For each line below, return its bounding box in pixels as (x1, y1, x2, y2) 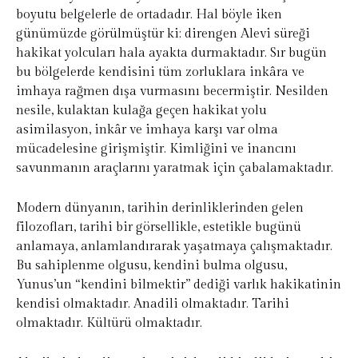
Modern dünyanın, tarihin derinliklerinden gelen (16, 201, 304, 217)
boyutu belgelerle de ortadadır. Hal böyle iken (16, 7, 282, 23)
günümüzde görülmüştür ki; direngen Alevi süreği (16, 26, 310, 42)
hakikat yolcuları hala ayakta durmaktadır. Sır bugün (16, 46, 327, 62)
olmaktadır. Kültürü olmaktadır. (16, 316, 202, 332)
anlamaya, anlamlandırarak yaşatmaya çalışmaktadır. (16, 239, 332, 255)
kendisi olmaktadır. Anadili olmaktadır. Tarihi (16, 296, 289, 312)
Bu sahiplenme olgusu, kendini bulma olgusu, (16, 258, 287, 274)
